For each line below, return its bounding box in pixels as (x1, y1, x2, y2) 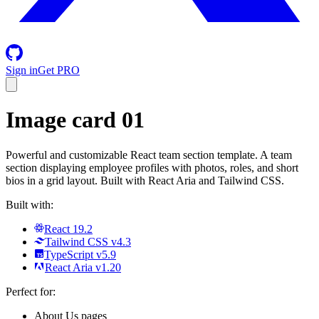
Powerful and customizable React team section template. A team (6, 148, 292, 161)
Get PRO (38, 64, 80, 76)
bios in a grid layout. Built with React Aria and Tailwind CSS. (6, 174, 284, 187)
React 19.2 (44, 222, 93, 235)
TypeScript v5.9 (44, 248, 116, 261)
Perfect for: (6, 285, 56, 298)
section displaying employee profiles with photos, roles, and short (6, 161, 298, 174)
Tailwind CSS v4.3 (45, 235, 131, 248)
